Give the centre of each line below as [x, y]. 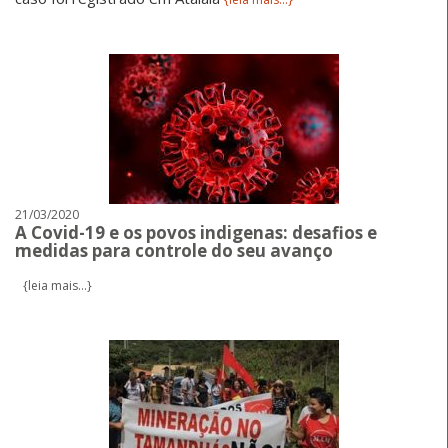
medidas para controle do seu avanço [174, 250]
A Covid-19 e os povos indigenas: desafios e [196, 232]
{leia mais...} [57, 285]
